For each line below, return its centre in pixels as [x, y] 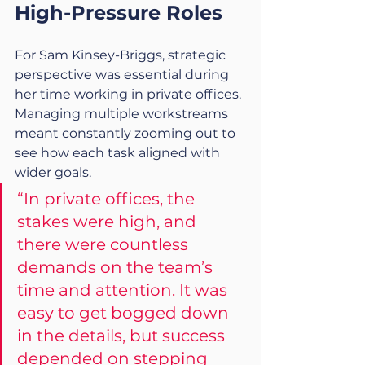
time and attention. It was [124, 290]
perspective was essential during [123, 75]
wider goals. [53, 172]
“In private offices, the [108, 199]
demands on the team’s [117, 267]
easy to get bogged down [125, 313]
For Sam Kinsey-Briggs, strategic [122, 55]
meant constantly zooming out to [127, 133]
